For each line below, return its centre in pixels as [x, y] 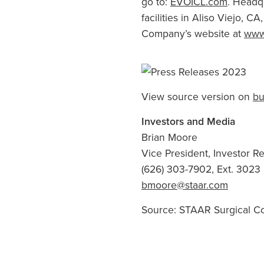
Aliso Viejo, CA [226, 18]
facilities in [167, 18]
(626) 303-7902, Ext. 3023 [201, 169]
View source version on [197, 96]
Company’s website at [193, 34]
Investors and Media [188, 121]
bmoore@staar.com [185, 185]
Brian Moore [169, 137]
